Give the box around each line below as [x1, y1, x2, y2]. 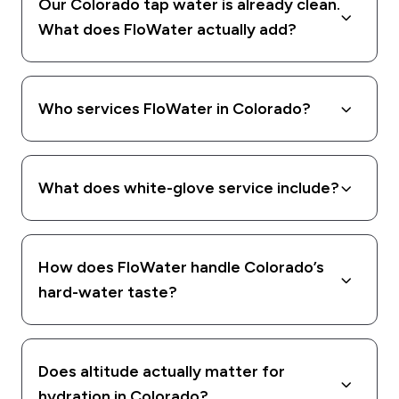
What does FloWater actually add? [38, 20, 297, 40]
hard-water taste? [38, 282, 177, 303]
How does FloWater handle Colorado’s [38, 257, 324, 278]
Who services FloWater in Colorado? [38, 99, 311, 119]
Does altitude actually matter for [38, 362, 285, 382]
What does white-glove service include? [38, 178, 339, 199]
